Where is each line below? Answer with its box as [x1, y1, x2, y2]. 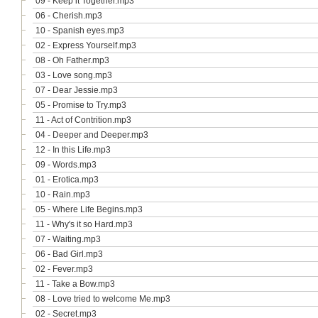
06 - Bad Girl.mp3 [35, 249, 103, 259]
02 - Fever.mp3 [35, 264, 93, 274]
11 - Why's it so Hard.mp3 [35, 219, 133, 229]
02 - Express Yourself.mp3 [35, 40, 136, 50]
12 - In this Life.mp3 [35, 145, 111, 155]
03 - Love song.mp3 [35, 70, 112, 80]
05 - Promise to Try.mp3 [35, 100, 126, 110]
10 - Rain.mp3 [35, 190, 90, 199]
